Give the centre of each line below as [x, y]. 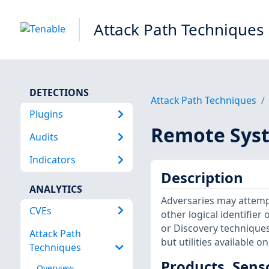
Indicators [52, 160]
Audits [44, 137]
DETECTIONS [59, 92]
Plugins [46, 114]
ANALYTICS [56, 189]
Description [202, 178]
